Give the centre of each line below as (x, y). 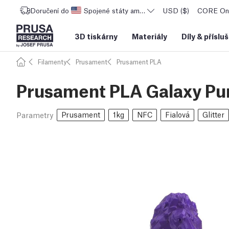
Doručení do (50, 10)
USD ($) (176, 10)
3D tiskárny (96, 36)
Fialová (177, 114)
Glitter (213, 114)
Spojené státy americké (121, 10)
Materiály (150, 36)
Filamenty (52, 62)
